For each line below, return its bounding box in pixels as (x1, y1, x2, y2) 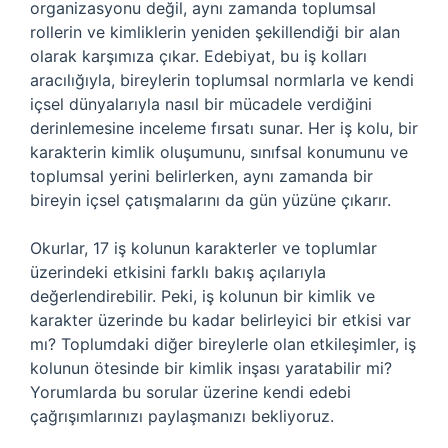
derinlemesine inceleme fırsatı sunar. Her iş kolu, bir (30, 118, 418, 138)
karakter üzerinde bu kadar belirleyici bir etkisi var (30, 310, 411, 330)
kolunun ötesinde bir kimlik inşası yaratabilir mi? (30, 358, 392, 378)
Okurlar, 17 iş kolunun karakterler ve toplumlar (30, 238, 377, 258)
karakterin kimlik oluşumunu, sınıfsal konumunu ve (30, 142, 408, 162)
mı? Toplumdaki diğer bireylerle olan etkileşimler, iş (30, 334, 416, 354)
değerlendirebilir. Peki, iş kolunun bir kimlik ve (30, 286, 375, 306)
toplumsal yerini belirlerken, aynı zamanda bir (30, 166, 373, 186)
